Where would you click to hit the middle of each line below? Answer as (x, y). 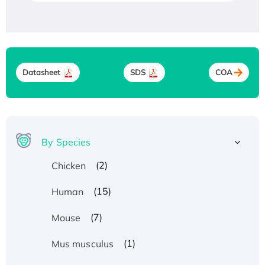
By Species (66, 142)
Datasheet (41, 72)
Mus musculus (83, 243)
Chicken (69, 165)
